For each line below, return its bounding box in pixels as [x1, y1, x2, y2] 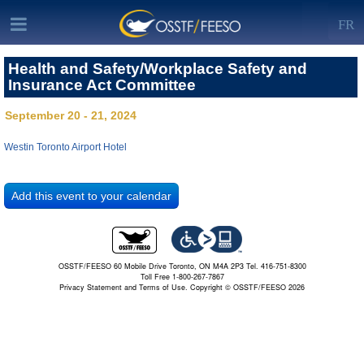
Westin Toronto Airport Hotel [4, 141, 127, 153]
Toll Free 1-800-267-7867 [140, 271, 224, 283]
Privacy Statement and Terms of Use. [59, 282, 188, 293]
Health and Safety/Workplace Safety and [8, 60, 307, 77]
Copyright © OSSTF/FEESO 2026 [188, 282, 305, 293]
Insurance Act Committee [8, 76, 196, 93]
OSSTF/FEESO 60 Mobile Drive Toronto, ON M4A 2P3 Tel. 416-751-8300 [58, 261, 306, 272]
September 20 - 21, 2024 [5, 109, 136, 122]
